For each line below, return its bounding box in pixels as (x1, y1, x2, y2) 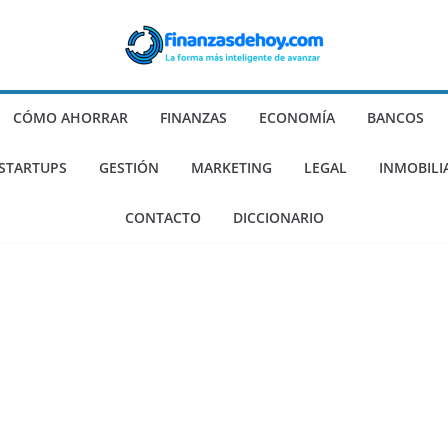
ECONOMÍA (258, 108, 335, 127)
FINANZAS (159, 108, 227, 127)
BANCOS (366, 108, 424, 127)
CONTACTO (124, 208, 201, 227)
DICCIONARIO (232, 208, 324, 227)
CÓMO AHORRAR (12, 108, 128, 127)
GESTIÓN (98, 158, 159, 177)
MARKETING (190, 158, 272, 177)
